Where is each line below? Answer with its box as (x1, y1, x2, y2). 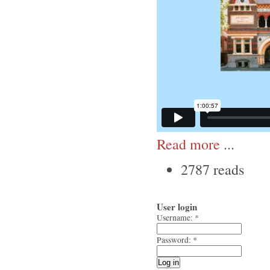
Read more (157, 134, 220, 154)
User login (157, 200, 197, 214)
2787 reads (181, 159, 244, 179)
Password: (157, 234, 193, 246)
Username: (157, 212, 195, 224)
